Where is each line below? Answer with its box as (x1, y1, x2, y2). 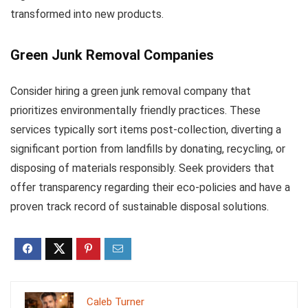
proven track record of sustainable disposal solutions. (10, 200, 269, 213)
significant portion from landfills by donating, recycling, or (10, 142, 285, 155)
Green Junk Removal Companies (10, 47, 214, 63)
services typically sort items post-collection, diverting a (10, 123, 281, 136)
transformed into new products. (10, 8, 164, 21)
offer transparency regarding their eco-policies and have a (10, 181, 290, 194)
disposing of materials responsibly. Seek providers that (10, 162, 274, 175)
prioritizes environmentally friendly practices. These (10, 104, 261, 117)
